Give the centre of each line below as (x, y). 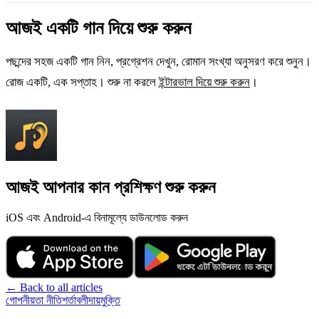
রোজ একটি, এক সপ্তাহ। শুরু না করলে (82, 82)
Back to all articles (61, 287)
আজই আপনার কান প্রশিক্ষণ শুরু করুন (111, 187)
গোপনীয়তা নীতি (34, 300)
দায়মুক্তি (104, 300)
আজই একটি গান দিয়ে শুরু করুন (99, 28)
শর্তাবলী (75, 300)
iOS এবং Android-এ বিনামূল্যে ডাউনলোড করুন (97, 217)
